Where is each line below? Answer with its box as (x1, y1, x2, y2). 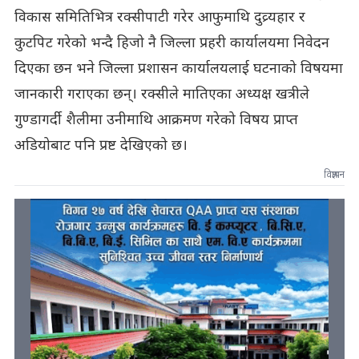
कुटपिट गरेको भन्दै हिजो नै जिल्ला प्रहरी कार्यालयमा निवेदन (14, 34, 329, 53)
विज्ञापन (324, 168, 345, 182)
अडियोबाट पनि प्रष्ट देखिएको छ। (14, 136, 188, 155)
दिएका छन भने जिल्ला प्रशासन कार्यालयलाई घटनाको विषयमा (14, 59, 343, 79)
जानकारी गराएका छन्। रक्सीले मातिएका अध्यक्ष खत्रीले (14, 85, 309, 104)
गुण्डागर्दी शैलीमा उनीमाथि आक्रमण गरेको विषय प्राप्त (14, 111, 298, 130)
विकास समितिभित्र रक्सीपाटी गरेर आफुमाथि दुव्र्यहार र (14, 8, 305, 27)
